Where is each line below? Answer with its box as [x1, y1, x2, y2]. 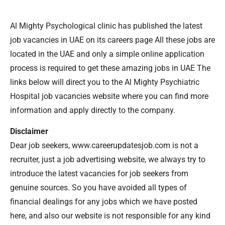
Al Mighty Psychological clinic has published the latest [10, 21, 202, 31]
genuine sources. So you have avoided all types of [10, 183, 187, 193]
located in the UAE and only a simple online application [10, 49, 204, 59]
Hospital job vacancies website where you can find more [10, 91, 208, 101]
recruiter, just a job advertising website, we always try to [10, 155, 205, 165]
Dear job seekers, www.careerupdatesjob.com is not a [10, 141, 198, 151]
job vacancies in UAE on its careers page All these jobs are [10, 35, 215, 45]
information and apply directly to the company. [10, 105, 175, 115]
